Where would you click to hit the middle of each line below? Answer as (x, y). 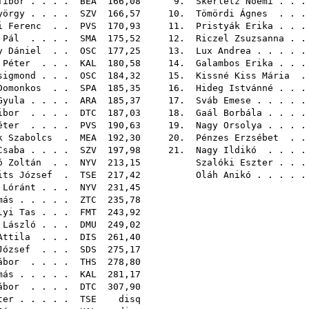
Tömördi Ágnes (232, 13)
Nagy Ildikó (226, 150)
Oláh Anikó (223, 175)
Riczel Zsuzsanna (240, 38)
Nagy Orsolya (229, 125)
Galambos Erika (235, 63)
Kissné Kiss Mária (243, 76)
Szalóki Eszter (235, 162)
